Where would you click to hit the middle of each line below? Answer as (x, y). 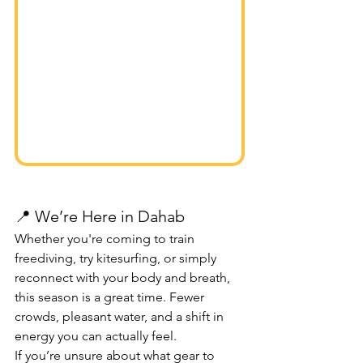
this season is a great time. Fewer (111, 297)
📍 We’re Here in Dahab (100, 217)
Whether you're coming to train (106, 239)
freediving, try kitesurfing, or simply (117, 258)
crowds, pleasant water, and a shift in (121, 317)
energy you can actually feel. (96, 336)
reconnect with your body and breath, (124, 278)
